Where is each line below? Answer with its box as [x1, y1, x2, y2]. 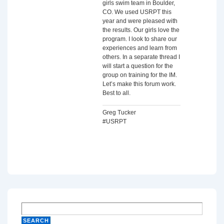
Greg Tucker [102, 109, 136, 116]
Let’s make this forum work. [102, 80, 176, 87]
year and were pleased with [102, 17, 177, 24]
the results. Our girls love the [102, 26, 179, 33]
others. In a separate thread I [102, 53, 180, 60]
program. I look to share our [102, 35, 177, 42]
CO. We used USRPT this [102, 8, 171, 15]
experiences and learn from [102, 44, 177, 51]
